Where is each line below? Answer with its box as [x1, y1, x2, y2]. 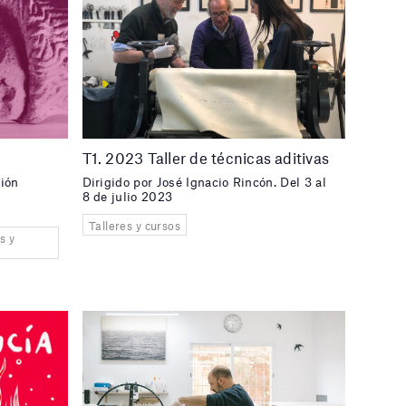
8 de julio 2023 [82, 188, 173, 204]
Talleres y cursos [88, 217, 181, 233]
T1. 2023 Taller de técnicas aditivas [82, 148, 330, 167]
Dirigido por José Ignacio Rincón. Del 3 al [82, 174, 326, 189]
